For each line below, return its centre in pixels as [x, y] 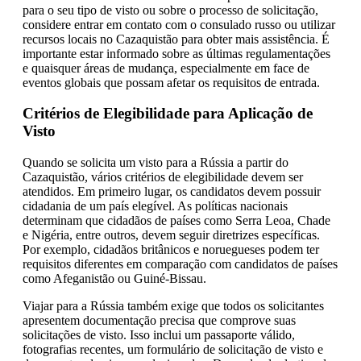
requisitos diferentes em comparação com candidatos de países [180, 264]
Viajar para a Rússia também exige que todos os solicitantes [173, 306]
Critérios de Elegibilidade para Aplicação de [168, 114]
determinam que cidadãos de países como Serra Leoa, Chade [176, 221]
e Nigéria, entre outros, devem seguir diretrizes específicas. [171, 235]
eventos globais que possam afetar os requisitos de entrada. [171, 82]
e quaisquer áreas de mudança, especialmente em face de [166, 68]
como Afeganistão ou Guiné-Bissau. [114, 279]
